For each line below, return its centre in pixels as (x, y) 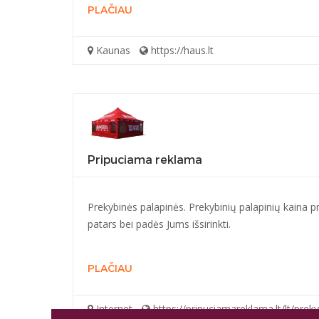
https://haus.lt (181, 50)
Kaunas (112, 50)
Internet (113, 309)
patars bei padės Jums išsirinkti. (159, 224)
